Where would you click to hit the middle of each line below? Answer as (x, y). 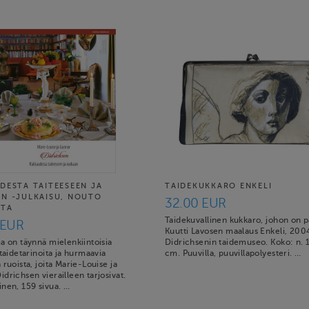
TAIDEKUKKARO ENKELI (219, 186)
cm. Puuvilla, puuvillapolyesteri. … (233, 253)
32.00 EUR (196, 203)
